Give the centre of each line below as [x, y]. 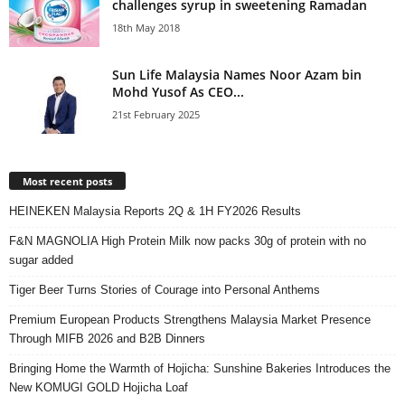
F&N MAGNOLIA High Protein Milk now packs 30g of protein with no [188, 240]
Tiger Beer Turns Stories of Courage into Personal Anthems [165, 289]
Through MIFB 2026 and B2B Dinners [107, 338]
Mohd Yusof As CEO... [178, 91]
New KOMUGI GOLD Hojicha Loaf [99, 387]
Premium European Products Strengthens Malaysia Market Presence [190, 319]
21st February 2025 [156, 114]
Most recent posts [67, 181]
